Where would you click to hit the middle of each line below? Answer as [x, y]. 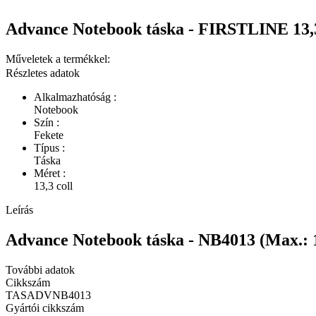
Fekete [49, 135]
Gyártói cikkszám [45, 308]
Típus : [49, 147]
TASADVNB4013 [48, 295]
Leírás [19, 209]
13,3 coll [53, 186]
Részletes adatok [43, 73]
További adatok [40, 269]
